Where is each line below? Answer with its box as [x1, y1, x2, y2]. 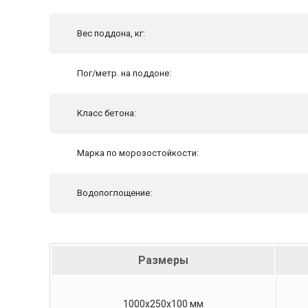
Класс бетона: [77, 107, 136, 118]
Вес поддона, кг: [77, 27, 145, 38]
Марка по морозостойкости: [77, 147, 199, 158]
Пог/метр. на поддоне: [77, 67, 171, 78]
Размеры [137, 253, 188, 267]
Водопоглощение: [77, 187, 152, 198]
